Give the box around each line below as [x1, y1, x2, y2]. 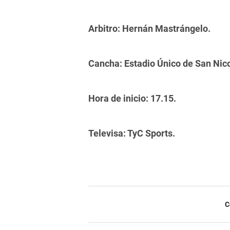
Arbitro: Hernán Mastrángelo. [88, 23, 210, 34]
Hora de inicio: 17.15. [88, 93, 176, 104]
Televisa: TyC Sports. [88, 128, 175, 139]
